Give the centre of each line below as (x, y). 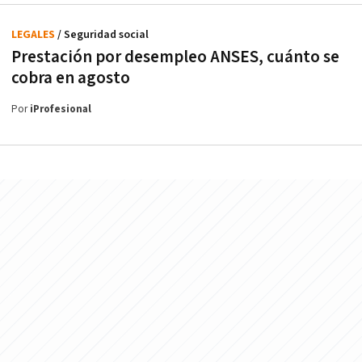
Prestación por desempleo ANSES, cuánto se (175, 57)
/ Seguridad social (103, 34)
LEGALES (34, 34)
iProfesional (61, 109)
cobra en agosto (71, 78)
